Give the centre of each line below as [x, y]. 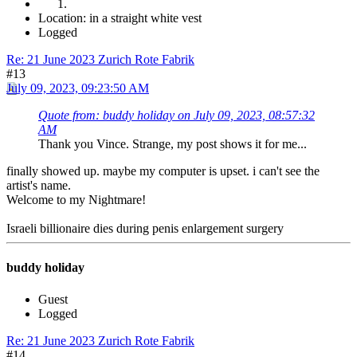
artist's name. [39, 186]
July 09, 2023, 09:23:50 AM [78, 88]
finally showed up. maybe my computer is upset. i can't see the [163, 171]
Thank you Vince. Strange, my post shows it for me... [173, 144]
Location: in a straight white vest [120, 18]
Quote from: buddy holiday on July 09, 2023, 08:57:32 [177, 116]
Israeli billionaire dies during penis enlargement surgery [145, 229]
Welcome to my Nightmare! [76, 200]
